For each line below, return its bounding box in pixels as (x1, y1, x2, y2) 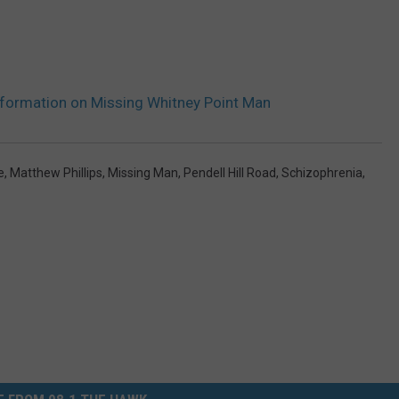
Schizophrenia (281, 165, 362, 180)
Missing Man (108, 165, 178, 180)
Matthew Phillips (10, 165, 102, 180)
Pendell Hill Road (183, 165, 276, 180)
